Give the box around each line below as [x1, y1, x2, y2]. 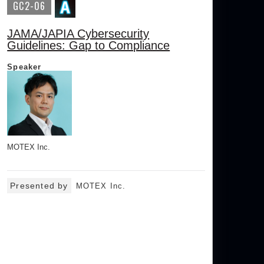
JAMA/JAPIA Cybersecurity [7, 27, 150, 40]
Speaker [7, 62, 42, 71]
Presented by [10, 181, 68, 190]
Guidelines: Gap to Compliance [7, 39, 170, 52]
